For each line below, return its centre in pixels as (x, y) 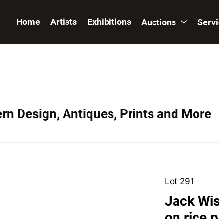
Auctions (159, 22)
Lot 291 (179, 181)
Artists (64, 22)
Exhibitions (109, 22)
